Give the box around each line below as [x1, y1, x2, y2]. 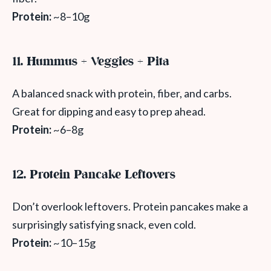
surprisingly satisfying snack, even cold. [12, 218, 196, 232]
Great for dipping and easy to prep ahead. [12, 105, 206, 119]
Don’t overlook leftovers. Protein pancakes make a [12, 200, 248, 214]
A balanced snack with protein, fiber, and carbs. [12, 87, 232, 100]
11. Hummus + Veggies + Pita [12, 53, 169, 71]
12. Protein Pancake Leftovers [12, 166, 175, 184]
